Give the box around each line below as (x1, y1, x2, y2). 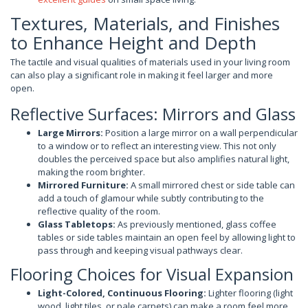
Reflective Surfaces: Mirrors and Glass (10, 102, 296, 125)
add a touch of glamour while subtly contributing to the (38, 192, 264, 204)
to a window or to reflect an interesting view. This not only (38, 140, 276, 152)
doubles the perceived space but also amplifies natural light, (38, 153, 289, 165)
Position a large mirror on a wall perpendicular (103, 126, 298, 139)
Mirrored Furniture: (38, 179, 129, 191)
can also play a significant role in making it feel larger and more (10, 69, 273, 81)
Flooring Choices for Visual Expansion (10, 262, 294, 285)
